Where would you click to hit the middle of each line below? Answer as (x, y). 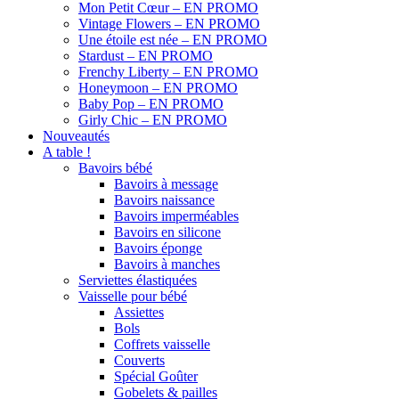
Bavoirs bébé (115, 167)
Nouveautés (76, 135)
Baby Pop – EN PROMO (151, 103)
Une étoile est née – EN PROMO (173, 39)
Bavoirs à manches (167, 264)
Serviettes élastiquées (138, 280)
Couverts (139, 360)
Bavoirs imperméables (176, 216)
